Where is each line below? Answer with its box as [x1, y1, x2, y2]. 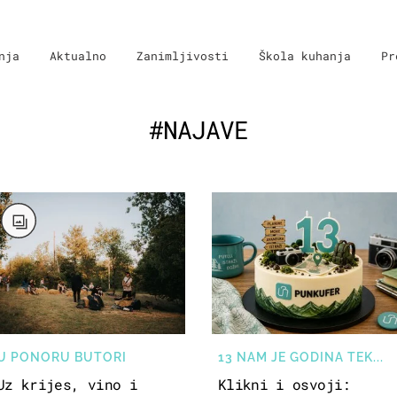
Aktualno [50, 48, 106, 64]
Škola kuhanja [259, 48, 351, 64]
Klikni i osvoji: [217, 374, 351, 393]
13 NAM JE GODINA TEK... [217, 349, 384, 364]
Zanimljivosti [136, 48, 229, 64]
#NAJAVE [149, 113, 248, 146]
